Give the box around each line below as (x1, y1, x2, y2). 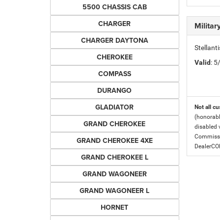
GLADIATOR (95, 102, 134, 112)
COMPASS (98, 69, 131, 79)
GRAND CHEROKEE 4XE (76, 136, 153, 145)
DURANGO (97, 85, 132, 95)
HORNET (101, 202, 129, 212)
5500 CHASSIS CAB (82, 2, 147, 12)
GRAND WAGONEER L (80, 186, 150, 195)
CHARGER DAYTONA (81, 35, 148, 45)
